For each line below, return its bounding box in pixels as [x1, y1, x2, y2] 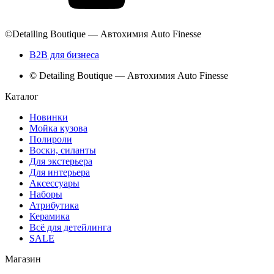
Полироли [29, 134, 72, 145]
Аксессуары [29, 178, 80, 189]
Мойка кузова [29, 123, 87, 134]
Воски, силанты [29, 145, 96, 156]
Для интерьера [29, 167, 90, 178]
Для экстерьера [29, 156, 92, 167]
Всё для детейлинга [29, 222, 111, 233]
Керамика [29, 211, 70, 222]
